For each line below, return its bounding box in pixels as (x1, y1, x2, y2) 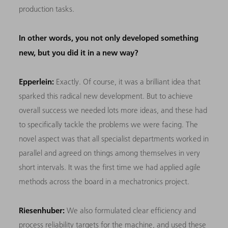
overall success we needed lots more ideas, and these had (19, 105, 208, 116)
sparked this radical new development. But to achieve (19, 91, 193, 101)
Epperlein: (19, 76, 54, 87)
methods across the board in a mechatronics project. (19, 177, 190, 187)
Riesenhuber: (19, 205, 65, 216)
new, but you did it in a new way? (19, 47, 139, 58)
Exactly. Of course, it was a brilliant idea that (54, 77, 201, 87)
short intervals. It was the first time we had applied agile (19, 162, 201, 173)
